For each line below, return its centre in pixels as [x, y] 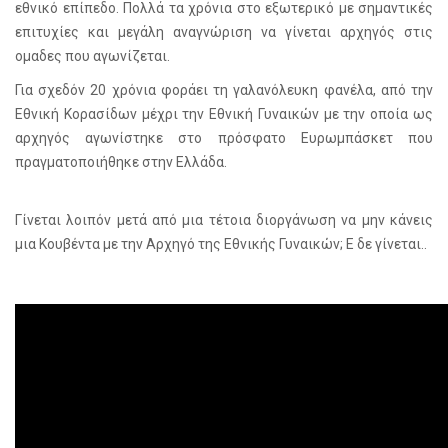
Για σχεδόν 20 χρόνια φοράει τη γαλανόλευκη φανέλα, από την [224, 90]
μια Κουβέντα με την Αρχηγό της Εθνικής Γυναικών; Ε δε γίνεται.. [221, 244]
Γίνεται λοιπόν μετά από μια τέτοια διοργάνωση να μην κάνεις [224, 220]
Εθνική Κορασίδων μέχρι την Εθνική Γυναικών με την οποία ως [224, 114]
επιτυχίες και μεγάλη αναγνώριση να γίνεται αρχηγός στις [224, 32]
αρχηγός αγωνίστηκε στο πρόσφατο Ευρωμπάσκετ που [224, 138]
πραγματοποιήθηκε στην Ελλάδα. [122, 162]
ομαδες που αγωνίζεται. [92, 56]
